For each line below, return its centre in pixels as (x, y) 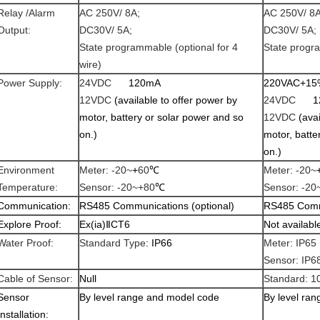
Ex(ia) (92, 224)
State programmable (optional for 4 (159, 47)
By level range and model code (149, 297)
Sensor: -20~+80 (117, 187)
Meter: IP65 (290, 243)
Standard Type (112, 243)
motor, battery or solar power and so (161, 117)
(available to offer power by (176, 100)
